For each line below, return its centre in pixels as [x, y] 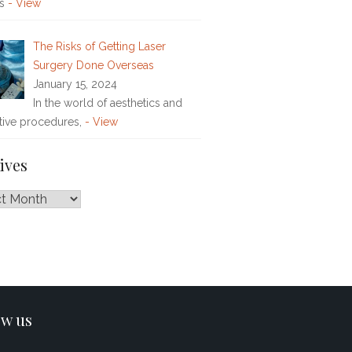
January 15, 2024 [75, 84]
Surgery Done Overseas [93, 65]
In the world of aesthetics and [107, 103]
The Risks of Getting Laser [99, 46]
